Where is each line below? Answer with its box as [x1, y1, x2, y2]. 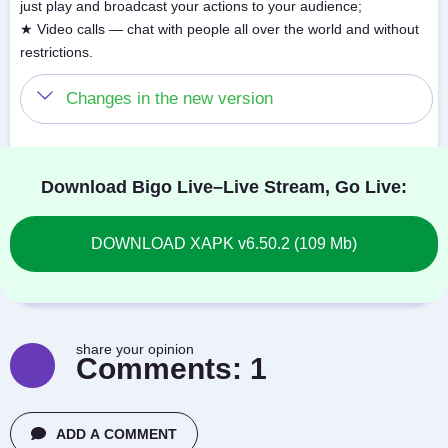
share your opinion [76, 341, 194, 357]
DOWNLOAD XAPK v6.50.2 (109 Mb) [91, 235, 357, 252]
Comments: [76, 351, 250, 385]
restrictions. [20, 44, 93, 60]
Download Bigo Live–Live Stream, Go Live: [41, 177, 407, 197]
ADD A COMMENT [56, 426, 177, 442]
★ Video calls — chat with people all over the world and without [20, 21, 419, 37]
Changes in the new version [66, 89, 273, 108]
